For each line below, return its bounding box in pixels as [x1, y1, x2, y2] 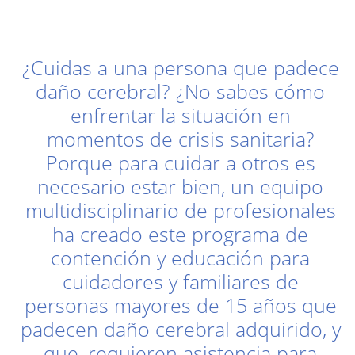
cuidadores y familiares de [62, 268, 299, 296]
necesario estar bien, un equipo [37, 173, 324, 200]
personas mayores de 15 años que [24, 292, 337, 319]
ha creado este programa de [52, 220, 309, 248]
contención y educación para [51, 244, 311, 272]
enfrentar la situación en [70, 101, 291, 129]
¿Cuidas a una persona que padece [21, 54, 339, 82]
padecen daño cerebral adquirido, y [20, 315, 341, 343]
